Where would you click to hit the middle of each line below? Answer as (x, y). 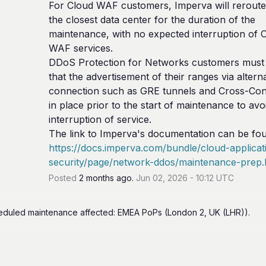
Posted (64, 178)
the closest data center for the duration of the (152, 19)
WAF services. (80, 48)
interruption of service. (100, 119)
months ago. (110, 178)
